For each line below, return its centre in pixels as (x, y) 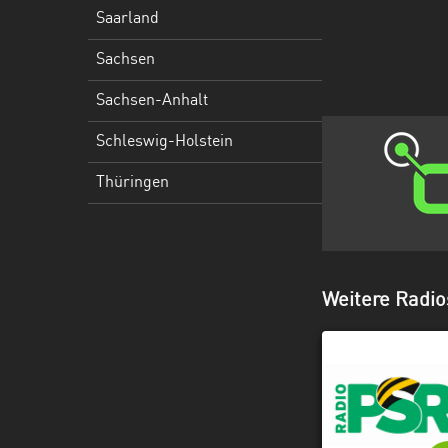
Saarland (127, 19)
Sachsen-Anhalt (152, 101)
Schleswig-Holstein (164, 142)
